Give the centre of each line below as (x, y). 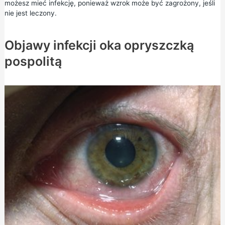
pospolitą (33, 61)
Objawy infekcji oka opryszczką (99, 45)
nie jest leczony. (30, 13)
